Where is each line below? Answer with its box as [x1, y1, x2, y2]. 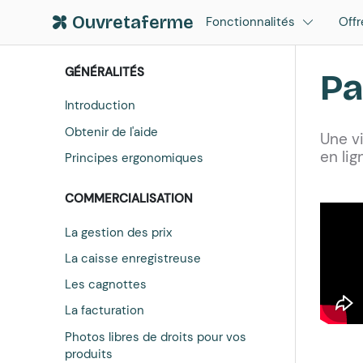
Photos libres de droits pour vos [64, 328, 246, 345]
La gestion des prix [64, 224, 172, 241]
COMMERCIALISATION [64, 190, 193, 207]
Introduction [64, 97, 135, 114]
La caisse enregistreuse [64, 250, 201, 267]
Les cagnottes [64, 276, 147, 293]
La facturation [64, 302, 144, 319]
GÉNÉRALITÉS [64, 63, 144, 80]
